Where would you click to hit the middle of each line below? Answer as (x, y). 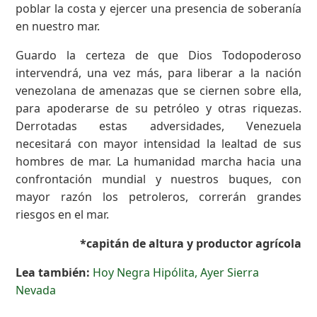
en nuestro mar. (58, 26)
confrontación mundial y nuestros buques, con (158, 179)
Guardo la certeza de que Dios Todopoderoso (158, 55)
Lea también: (53, 272)
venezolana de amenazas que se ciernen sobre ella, (158, 90)
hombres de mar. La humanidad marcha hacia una (158, 161)
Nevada (36, 290)
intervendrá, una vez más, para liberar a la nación (158, 73)
